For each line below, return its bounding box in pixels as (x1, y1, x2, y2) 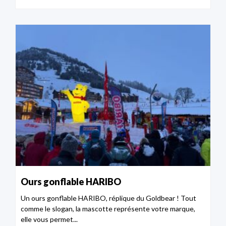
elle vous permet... (21, 215, 78, 224)
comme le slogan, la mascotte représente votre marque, (21, 204, 195, 213)
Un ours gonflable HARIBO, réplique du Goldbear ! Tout (21, 194, 196, 203)
